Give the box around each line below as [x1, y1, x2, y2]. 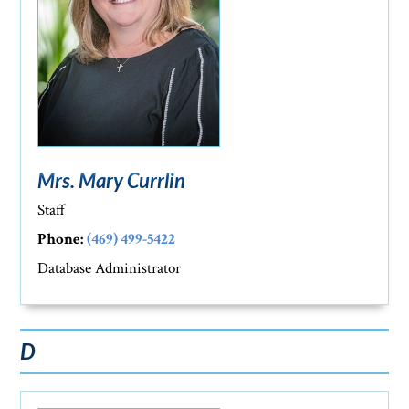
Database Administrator [37, 258, 182, 279]
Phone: [37, 229, 84, 250]
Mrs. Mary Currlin [37, 168, 186, 194]
